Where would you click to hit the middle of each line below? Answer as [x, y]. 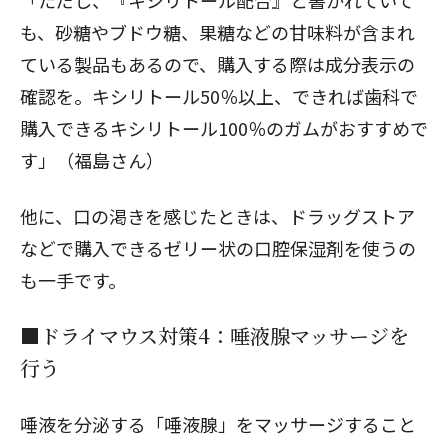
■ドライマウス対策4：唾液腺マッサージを [214, 335]
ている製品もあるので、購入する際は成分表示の [217, 63]
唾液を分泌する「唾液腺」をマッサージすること [218, 423]
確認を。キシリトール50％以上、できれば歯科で [219, 95]
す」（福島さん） [92, 159]
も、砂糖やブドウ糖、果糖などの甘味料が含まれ [217, 31]
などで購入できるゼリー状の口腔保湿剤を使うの [218, 247]
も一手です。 [73, 279]
